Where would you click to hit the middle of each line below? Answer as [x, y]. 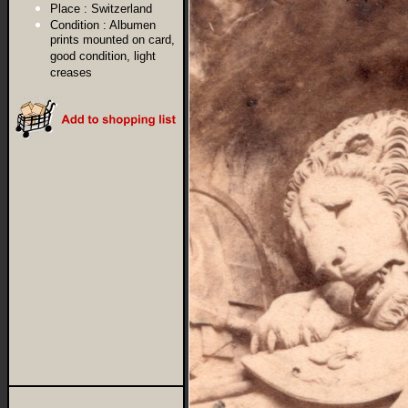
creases [71, 73]
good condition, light [103, 57]
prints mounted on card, [112, 41]
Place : [69, 9]
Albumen [133, 25]
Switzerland [122, 9]
